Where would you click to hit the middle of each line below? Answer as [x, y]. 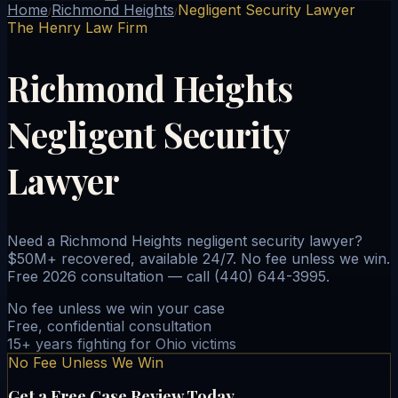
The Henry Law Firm [77, 28]
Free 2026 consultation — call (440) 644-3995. [168, 276]
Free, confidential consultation [109, 326]
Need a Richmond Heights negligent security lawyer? [185, 240]
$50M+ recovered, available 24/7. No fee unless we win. [199, 258]
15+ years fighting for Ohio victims [122, 343]
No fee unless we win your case [116, 308]
